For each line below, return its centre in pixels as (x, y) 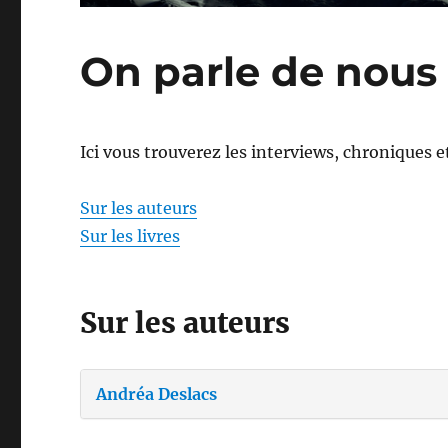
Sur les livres (130, 235)
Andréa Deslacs (157, 393)
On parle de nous (259, 71)
